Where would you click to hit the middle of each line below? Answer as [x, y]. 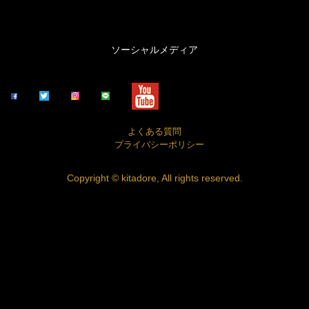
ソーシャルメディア [154, 50]
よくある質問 [154, 132]
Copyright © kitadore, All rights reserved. [154, 178]
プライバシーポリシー [154, 145]
